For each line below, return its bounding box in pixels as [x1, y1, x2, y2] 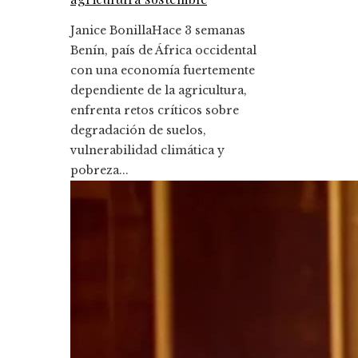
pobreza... [70, 162, 129, 177]
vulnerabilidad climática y [70, 142, 225, 157]
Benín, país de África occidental [70, 42, 257, 58]
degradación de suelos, [70, 122, 206, 137]
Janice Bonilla [70, 22, 152, 38]
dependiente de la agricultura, [70, 82, 247, 97]
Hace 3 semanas [152, 22, 245, 38]
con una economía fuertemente [70, 62, 255, 78]
